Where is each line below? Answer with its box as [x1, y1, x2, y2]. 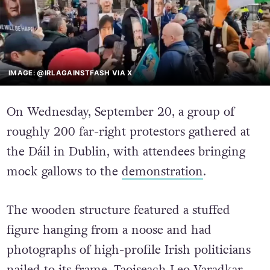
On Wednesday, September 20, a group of [6, 104, 234, 121]
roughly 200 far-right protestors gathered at [6, 124, 250, 141]
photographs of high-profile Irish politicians [6, 242, 251, 259]
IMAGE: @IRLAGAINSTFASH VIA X [8, 68, 133, 77]
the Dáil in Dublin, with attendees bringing [6, 143, 245, 161]
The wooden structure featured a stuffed [6, 202, 230, 219]
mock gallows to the [6, 163, 122, 181]
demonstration [121, 163, 203, 181]
